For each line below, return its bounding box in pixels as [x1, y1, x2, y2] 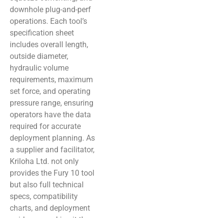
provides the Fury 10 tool [10, 168, 94, 178]
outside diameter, [10, 52, 68, 61]
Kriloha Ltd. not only [10, 157, 79, 166]
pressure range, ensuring [10, 98, 93, 108]
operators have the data [10, 110, 91, 119]
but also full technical [10, 180, 84, 189]
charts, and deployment [10, 203, 90, 213]
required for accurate [10, 122, 81, 131]
